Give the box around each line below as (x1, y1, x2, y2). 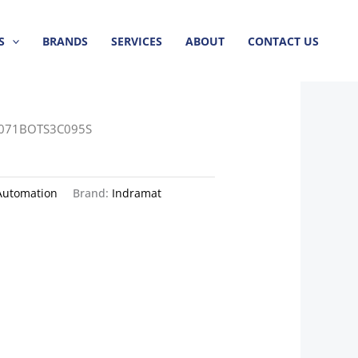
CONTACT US (247, 33, 319, 49)
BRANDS (42, 33, 89, 49)
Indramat (112, 185, 162, 201)
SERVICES (111, 33, 163, 49)
